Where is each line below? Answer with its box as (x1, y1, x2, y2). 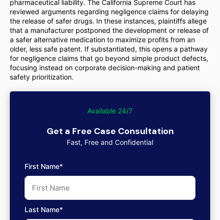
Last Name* (25, 205, 63, 214)
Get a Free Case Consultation (46, 125, 174, 137)
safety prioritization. (10, 73, 74, 81)
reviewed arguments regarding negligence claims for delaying (10, 7, 209, 16)
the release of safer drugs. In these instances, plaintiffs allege (10, 17, 207, 25)
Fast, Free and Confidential (67, 138, 153, 146)
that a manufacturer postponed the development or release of (10, 26, 209, 34)
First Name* (25, 162, 63, 170)
